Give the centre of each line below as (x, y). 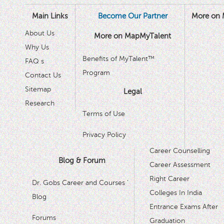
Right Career (169, 179)
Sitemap (38, 89)
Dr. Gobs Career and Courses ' (80, 183)
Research (40, 103)
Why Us (37, 47)
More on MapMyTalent (133, 36)
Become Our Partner (132, 16)
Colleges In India (175, 193)
